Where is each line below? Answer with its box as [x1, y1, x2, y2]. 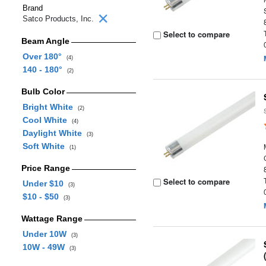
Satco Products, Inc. [23, 14, 96, 23]
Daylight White [22, 128, 87, 138]
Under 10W [22, 229, 71, 239]
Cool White [22, 115, 72, 125]
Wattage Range [21, 214, 83, 223]
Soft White [22, 141, 69, 151]
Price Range [21, 163, 70, 173]
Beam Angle [21, 36, 69, 46]
